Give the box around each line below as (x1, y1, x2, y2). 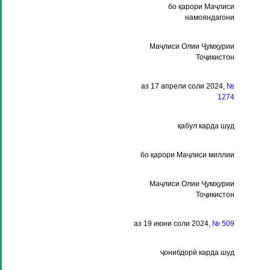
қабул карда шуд (178, 122, 234, 130)
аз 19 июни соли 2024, (134, 219, 212, 228)
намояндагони (185, 13, 234, 22)
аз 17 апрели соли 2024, (141, 82, 227, 90)
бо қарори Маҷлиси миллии (140, 151, 234, 159)
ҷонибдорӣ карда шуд (160, 248, 234, 257)
